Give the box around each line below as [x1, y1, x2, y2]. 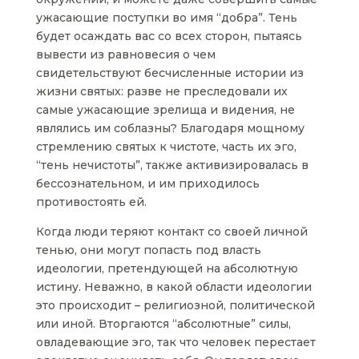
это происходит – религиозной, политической [35, 298, 315, 313]
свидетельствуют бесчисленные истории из [35, 66, 304, 81]
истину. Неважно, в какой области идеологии [35, 280, 312, 295]
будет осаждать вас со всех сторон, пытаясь [35, 29, 302, 44]
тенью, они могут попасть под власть [35, 243, 261, 258]
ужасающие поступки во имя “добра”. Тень [35, 10, 297, 26]
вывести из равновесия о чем [35, 47, 216, 63]
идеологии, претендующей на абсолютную [35, 261, 298, 276]
